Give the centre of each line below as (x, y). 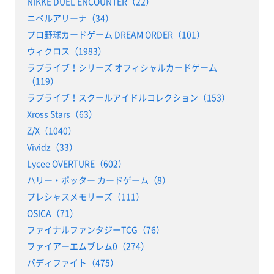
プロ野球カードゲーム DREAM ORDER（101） (116, 35)
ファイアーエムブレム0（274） (88, 246)
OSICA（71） (52, 213)
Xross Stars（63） (62, 114)
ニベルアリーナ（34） (70, 18)
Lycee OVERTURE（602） (76, 164)
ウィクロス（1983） (66, 51)
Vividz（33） (52, 147)
